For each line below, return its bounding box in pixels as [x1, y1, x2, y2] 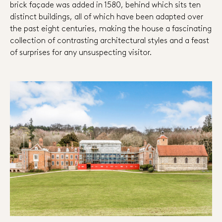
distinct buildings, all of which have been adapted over [10, 9, 203, 22]
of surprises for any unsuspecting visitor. [10, 45, 152, 57]
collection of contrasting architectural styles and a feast [10, 33, 209, 46]
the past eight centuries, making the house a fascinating [10, 21, 212, 34]
